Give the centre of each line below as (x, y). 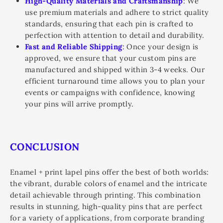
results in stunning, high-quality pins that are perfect (107, 206)
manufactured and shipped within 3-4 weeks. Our (115, 69)
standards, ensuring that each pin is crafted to (109, 24)
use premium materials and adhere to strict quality (117, 12)
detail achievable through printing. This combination (106, 195)
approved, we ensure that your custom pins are (111, 58)
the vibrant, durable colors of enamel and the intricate (109, 183)
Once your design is (161, 47)
